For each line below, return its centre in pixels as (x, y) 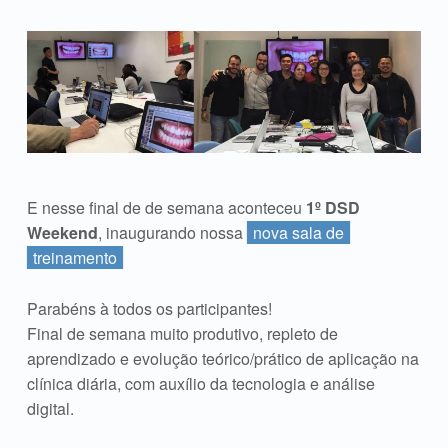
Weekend (62, 233)
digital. (50, 408)
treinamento (74, 258)
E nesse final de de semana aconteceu (164, 208)
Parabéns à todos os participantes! (149, 308)
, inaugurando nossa (172, 233)
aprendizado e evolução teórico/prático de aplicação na (222, 358)
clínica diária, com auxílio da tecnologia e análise (200, 383)
